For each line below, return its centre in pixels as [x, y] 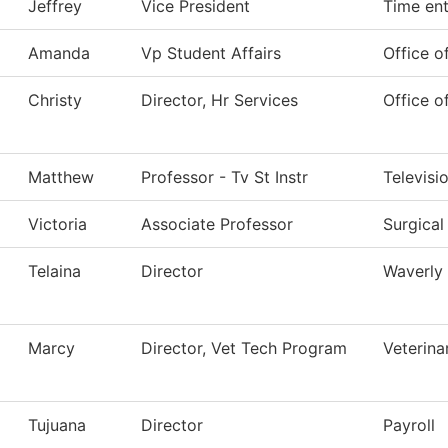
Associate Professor [217, 224]
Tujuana [57, 425]
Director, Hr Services [219, 100]
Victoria [57, 224]
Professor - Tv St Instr [224, 177]
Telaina [54, 271]
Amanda [59, 53]
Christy [55, 100]
